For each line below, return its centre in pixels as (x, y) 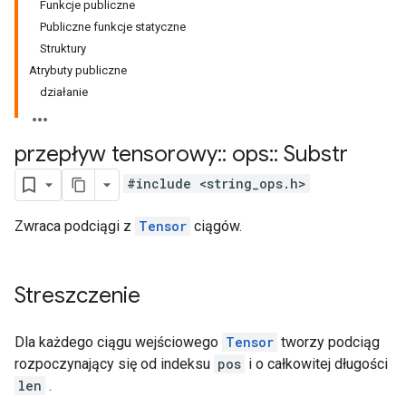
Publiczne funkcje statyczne (113, 27)
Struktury (63, 48)
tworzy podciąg (329, 342)
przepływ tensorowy (116, 154)
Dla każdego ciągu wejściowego (118, 342)
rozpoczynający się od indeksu (114, 364)
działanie (64, 92)
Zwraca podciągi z (75, 226)
